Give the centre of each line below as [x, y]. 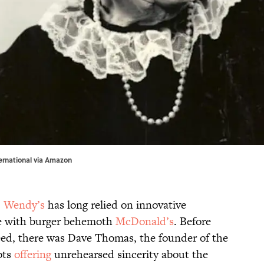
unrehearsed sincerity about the [130, 255]
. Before [192, 222]
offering [33, 255]
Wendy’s [24, 205]
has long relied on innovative [115, 205]
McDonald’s [145, 222]
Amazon [58, 160]
